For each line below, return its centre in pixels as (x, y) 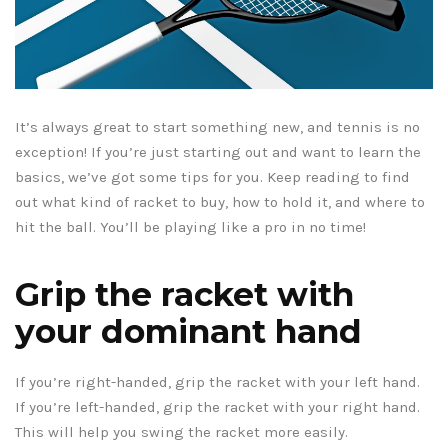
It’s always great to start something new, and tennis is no (217, 126)
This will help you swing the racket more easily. (181, 431)
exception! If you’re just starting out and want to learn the (218, 151)
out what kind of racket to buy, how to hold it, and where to (220, 201)
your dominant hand (188, 330)
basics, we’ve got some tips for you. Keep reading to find (212, 176)
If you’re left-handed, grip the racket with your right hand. (217, 406)
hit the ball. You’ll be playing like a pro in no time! (190, 226)
